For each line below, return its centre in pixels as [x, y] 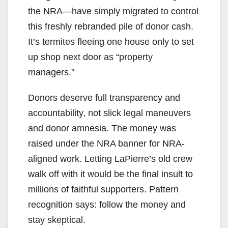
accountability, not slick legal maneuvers [109, 113]
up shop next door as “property [90, 57]
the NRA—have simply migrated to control [113, 11]
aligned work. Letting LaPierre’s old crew [110, 159]
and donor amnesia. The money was [102, 128]
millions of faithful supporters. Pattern [103, 189]
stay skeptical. [57, 220]
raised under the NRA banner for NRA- [106, 143]
